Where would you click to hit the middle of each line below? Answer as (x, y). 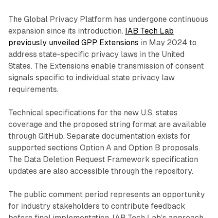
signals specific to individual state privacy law (91, 77)
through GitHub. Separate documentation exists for (99, 136)
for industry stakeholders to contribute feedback (97, 206)
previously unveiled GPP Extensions (73, 42)
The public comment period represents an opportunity (106, 194)
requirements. (33, 89)
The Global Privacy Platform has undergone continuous (108, 19)
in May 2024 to (167, 42)
